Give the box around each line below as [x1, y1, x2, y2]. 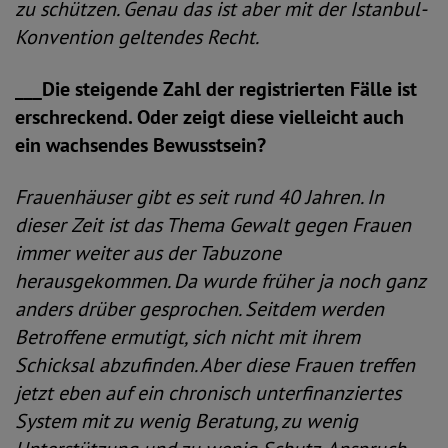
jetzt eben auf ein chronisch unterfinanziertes [15, 380, 401, 406]
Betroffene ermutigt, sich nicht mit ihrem [15, 324, 360, 350]
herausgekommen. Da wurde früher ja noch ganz [15, 268, 425, 294]
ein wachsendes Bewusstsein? [15, 132, 266, 158]
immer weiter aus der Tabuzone [15, 240, 281, 266]
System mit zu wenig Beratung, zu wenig [15, 408, 358, 434]
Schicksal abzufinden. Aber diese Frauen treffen [15, 352, 415, 378]
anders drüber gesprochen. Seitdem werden [15, 296, 384, 322]
